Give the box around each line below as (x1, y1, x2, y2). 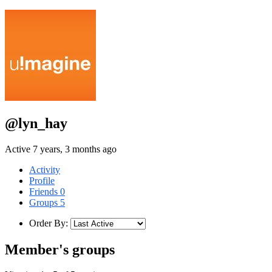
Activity (29, 164, 60, 175)
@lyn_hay (5, 115, 67, 131)
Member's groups (5, 241, 115, 257)
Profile (29, 175, 55, 186)
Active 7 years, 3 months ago (5, 143, 117, 154)
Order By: (29, 217, 68, 228)
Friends (29, 186, 60, 197)
